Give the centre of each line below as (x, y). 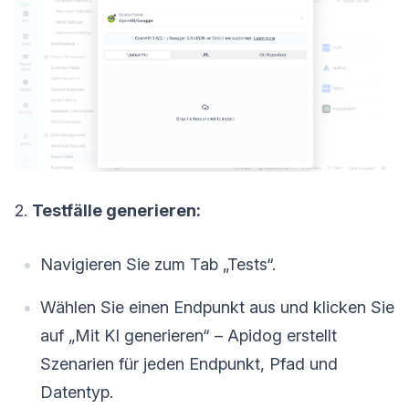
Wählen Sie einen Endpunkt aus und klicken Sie (217, 307)
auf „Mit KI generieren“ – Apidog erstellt (189, 335)
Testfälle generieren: (116, 210)
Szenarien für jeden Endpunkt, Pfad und (189, 363)
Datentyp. (77, 392)
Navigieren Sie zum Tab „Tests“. (158, 264)
